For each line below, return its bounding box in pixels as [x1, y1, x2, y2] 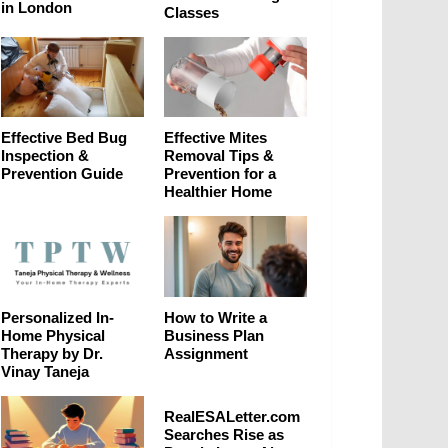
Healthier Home [164, 183, 272, 201]
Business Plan [164, 326, 264, 344]
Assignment [164, 344, 248, 362]
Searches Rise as [164, 425, 284, 443]
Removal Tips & [164, 147, 274, 165]
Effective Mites [164, 129, 267, 147]
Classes [164, 4, 219, 22]
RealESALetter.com [164, 407, 300, 425]
